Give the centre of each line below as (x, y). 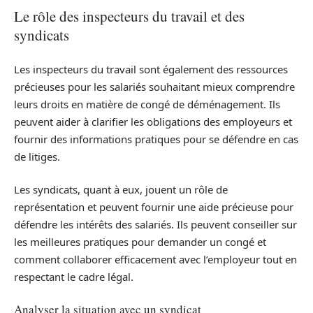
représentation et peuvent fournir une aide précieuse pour (154, 207)
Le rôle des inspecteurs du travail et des (129, 16)
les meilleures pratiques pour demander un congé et (140, 242)
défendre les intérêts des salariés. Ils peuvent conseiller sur (155, 224)
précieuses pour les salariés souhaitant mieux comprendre (154, 86)
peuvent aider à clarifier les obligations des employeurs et (153, 121)
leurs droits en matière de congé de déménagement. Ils (147, 104)
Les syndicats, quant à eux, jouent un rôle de (121, 189)
